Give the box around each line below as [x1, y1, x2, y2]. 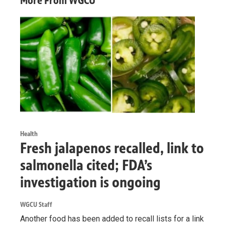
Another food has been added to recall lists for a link [20, 213, 204, 223]
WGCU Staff [20, 200, 52, 209]
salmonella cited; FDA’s [20, 156, 152, 174]
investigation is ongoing [20, 173, 161, 191]
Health [20, 129, 38, 138]
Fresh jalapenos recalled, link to [20, 139, 204, 157]
